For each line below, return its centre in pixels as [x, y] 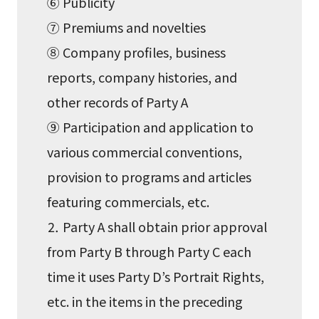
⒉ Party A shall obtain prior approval [157, 226]
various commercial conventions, [145, 151]
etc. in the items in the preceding [145, 301]
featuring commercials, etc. [129, 201]
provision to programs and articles [150, 176]
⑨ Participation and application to [151, 126]
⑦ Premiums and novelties [127, 27]
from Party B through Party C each [150, 251]
